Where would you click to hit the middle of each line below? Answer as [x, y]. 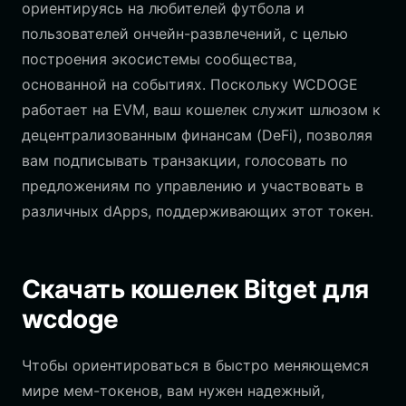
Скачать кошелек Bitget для [195, 289]
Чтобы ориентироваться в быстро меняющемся [195, 365]
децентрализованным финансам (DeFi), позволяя [197, 135]
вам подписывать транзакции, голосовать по [185, 160]
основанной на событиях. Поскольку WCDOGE [190, 84]
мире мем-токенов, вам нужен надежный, [173, 391]
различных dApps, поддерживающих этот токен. [198, 211]
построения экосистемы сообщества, [159, 59]
